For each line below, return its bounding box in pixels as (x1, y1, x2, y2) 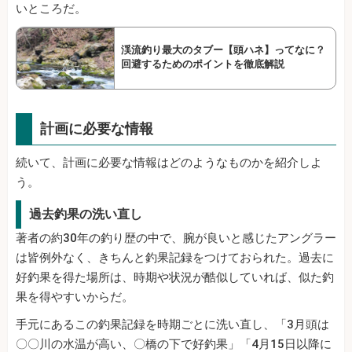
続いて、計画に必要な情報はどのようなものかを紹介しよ (16, 156, 322, 170)
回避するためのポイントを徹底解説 (121, 58, 284, 71)
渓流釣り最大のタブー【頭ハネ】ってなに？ (121, 44, 335, 57)
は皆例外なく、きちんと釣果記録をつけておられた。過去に (16, 251, 334, 266)
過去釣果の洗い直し (29, 207, 142, 222)
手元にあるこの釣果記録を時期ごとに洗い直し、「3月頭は (16, 317, 329, 332)
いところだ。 (16, 2, 86, 16)
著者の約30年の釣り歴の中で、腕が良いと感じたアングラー (16, 231, 336, 246)
